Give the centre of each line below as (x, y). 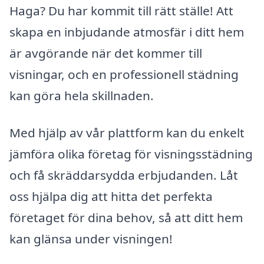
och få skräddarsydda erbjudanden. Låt (124, 175)
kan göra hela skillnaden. (82, 95)
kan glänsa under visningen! (91, 239)
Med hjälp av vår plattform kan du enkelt (127, 133)
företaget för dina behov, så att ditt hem (126, 218)
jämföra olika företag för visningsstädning (131, 154)
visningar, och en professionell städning (124, 74)
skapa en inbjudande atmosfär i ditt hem (127, 32)
